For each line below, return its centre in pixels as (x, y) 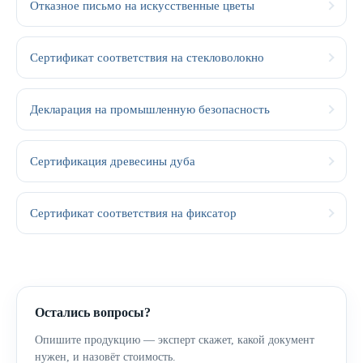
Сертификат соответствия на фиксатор (133, 213)
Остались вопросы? (93, 312)
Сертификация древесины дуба (113, 161)
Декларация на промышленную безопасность (150, 109)
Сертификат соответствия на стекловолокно (147, 58)
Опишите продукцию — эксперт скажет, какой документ (175, 340)
